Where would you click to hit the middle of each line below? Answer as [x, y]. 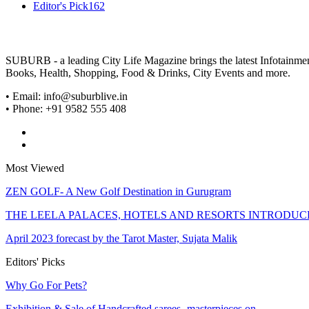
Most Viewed [35, 168]
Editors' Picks [35, 261]
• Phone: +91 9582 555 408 [66, 108]
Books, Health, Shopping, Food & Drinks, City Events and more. [148, 72]
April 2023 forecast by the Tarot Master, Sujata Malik [121, 238]
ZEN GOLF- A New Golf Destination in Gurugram [118, 191]
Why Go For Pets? [46, 285]
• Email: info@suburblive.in [67, 96]
